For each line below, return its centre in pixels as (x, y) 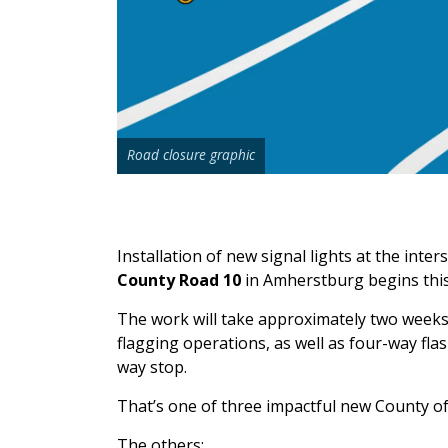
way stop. (152, 366)
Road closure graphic (191, 154)
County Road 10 (179, 279)
